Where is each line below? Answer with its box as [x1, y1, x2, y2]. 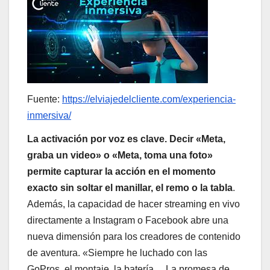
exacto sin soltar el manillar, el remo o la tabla [27, 183, 233, 193]
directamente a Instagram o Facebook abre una [27, 215, 228, 226]
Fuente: [27, 93, 62, 104]
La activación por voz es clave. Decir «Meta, [27, 134, 225, 145]
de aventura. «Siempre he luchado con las [27, 248, 207, 259]
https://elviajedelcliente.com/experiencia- [62, 93, 236, 104]
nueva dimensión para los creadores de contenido [27, 231, 240, 242]
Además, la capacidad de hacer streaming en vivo [27, 199, 240, 210]
